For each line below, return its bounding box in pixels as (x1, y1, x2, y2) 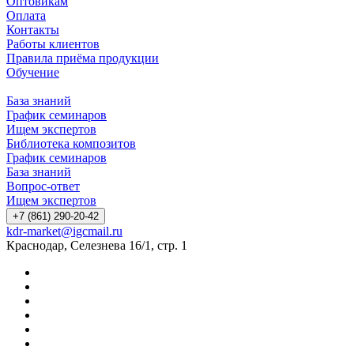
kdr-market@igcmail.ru (6, 224, 122, 238)
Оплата (6, 8, 46, 22)
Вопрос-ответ (6, 179, 80, 193)
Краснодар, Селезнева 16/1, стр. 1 (6, 238, 187, 252)
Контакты (6, 22, 59, 36)
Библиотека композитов (6, 136, 136, 150)
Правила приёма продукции (6, 51, 159, 65)
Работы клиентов (6, 36, 100, 51)
